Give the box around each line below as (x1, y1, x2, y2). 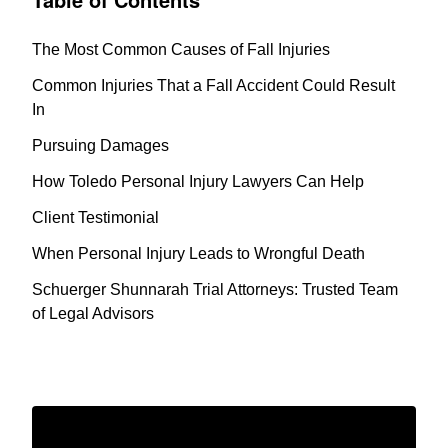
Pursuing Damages (32, 137, 169, 155)
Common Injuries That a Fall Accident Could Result (32, 77, 395, 95)
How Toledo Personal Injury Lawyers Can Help (32, 173, 364, 191)
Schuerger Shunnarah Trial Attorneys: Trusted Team (32, 281, 398, 299)
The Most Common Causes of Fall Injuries (32, 41, 330, 59)
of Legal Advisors (32, 305, 154, 323)
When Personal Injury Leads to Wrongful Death (32, 245, 365, 263)
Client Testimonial (32, 209, 159, 227)
